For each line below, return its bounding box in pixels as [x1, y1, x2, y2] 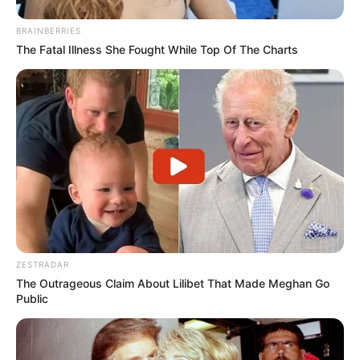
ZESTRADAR [16, 260, 69, 270]
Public [16, 292, 48, 306]
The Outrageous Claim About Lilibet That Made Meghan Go [16, 276, 329, 291]
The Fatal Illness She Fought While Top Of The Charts [16, 42, 298, 56]
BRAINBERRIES [16, 25, 81, 35]
